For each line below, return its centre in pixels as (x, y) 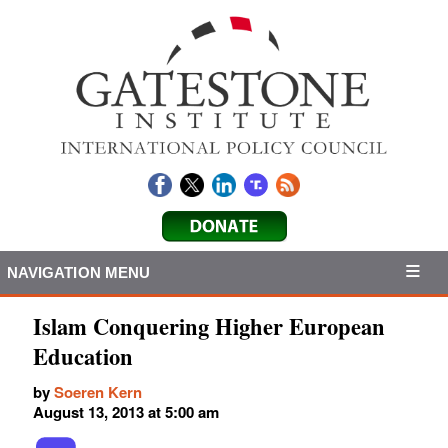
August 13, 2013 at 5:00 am (126, 412)
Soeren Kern (98, 392)
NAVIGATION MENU (78, 272)
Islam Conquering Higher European (209, 327)
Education (83, 357)
